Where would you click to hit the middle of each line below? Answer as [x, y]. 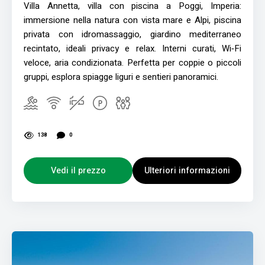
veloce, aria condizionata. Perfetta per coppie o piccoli [132, 62]
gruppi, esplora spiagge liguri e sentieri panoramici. [121, 77]
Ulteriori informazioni [187, 170]
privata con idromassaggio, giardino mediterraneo [132, 34]
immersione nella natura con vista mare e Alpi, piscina [132, 20]
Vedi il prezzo [78, 170]
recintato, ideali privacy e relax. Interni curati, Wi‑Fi [132, 48]
